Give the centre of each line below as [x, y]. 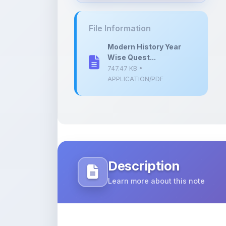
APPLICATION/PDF [135, 14]
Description [144, 101]
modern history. [108, 178]
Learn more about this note [156, 116]
